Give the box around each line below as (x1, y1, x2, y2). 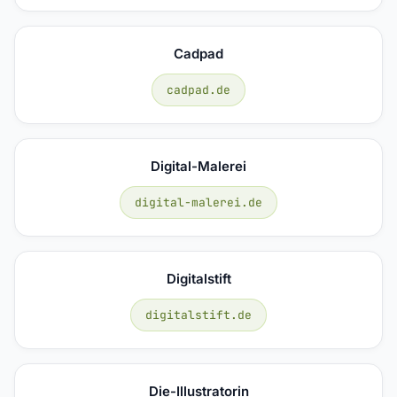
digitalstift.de (145, 307, 252, 323)
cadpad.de (167, 82, 230, 97)
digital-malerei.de (135, 194, 262, 210)
